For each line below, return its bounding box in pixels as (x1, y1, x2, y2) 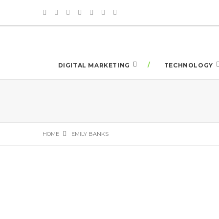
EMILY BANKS (71, 130, 109, 137)
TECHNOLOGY (164, 62, 213, 69)
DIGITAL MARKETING (58, 62, 130, 69)
